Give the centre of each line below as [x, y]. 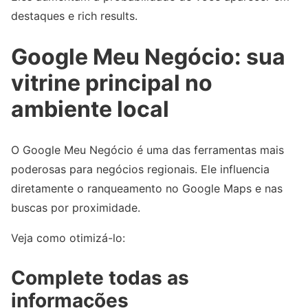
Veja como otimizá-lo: [68, 238]
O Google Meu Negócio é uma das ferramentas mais [147, 150]
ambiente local [90, 109]
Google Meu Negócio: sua [148, 56]
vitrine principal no [112, 82]
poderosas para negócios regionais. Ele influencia [140, 169]
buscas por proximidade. [76, 208]
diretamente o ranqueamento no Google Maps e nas [147, 189]
